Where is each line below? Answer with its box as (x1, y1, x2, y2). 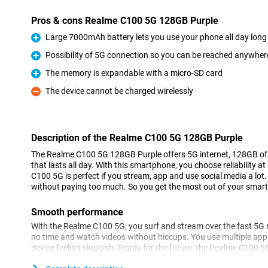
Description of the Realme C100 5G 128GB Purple (31, 132, 243, 144)
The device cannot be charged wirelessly (45, 86, 193, 96)
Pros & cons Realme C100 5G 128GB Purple (31, 15, 218, 26)
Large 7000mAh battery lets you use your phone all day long (45, 32, 267, 42)
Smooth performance (31, 206, 123, 218)
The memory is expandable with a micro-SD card (45, 68, 223, 78)
